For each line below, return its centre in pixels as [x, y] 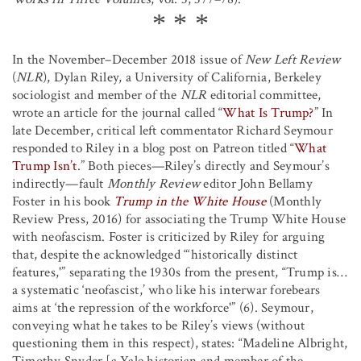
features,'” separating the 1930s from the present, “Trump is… [180, 272]
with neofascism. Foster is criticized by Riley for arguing [169, 237]
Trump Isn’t [45, 166]
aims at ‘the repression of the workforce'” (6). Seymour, [163, 307]
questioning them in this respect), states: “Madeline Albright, [180, 343]
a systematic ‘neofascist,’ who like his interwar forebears [166, 290]
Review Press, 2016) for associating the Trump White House [179, 219]
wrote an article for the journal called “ [118, 112]
